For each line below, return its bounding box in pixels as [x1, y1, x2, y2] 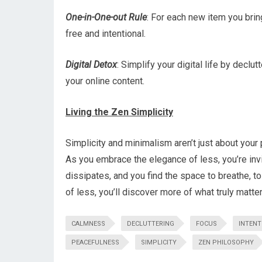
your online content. [65, 75, 144, 87]
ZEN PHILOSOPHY [198, 239, 254, 246]
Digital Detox [65, 59, 117, 70]
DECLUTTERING [127, 220, 174, 227]
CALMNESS [71, 220, 105, 227]
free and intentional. [65, 28, 146, 39]
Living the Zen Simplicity [65, 106, 173, 118]
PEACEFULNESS [71, 239, 119, 246]
